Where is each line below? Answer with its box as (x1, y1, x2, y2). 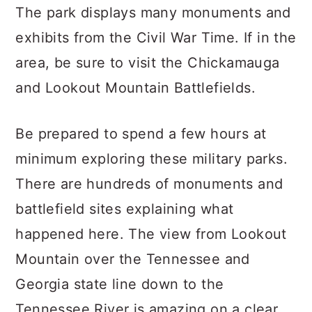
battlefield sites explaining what (15, 201, 234, 217)
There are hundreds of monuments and (15, 175, 283, 192)
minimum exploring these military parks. (15, 150, 288, 167)
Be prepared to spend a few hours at (15, 125, 267, 142)
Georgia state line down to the (15, 276, 224, 292)
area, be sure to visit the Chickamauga (15, 54, 280, 71)
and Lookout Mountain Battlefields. (15, 79, 256, 96)
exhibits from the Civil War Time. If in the (15, 29, 297, 46)
